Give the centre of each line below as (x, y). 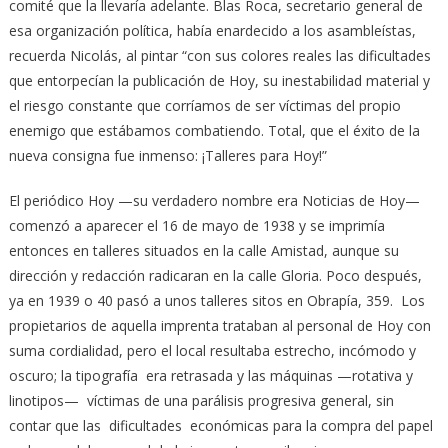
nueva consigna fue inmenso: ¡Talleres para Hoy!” (167, 155)
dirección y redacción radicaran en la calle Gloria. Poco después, (215, 275)
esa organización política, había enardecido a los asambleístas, (212, 30)
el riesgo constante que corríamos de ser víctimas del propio (204, 105)
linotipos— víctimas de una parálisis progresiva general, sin (201, 400)
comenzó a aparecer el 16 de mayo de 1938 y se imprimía (196, 225)
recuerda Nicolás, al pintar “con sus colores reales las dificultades (219, 55)
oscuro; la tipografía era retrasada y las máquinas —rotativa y (210, 375)
